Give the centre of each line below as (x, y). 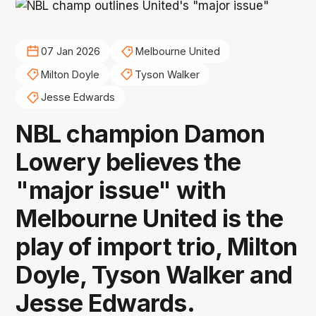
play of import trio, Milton (157, 247)
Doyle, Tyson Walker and (154, 275)
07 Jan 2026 (70, 51)
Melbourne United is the (150, 219)
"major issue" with (121, 190)
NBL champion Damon (140, 134)
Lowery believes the (128, 162)
